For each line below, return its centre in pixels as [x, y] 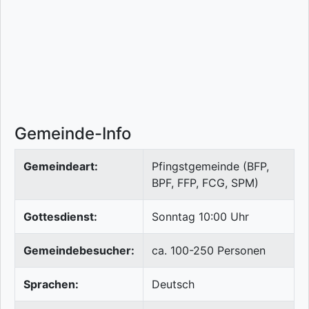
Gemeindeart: [61, 167]
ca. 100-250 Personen [209, 251]
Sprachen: [51, 285]
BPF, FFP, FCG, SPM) [205, 183]
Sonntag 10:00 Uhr [200, 217]
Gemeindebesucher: [79, 251]
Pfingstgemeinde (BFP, [210, 167]
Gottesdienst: [60, 217]
